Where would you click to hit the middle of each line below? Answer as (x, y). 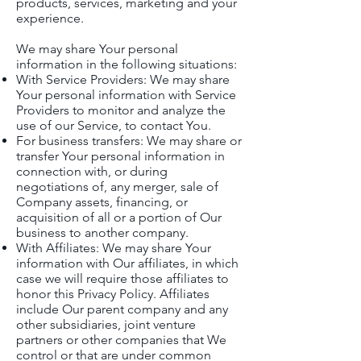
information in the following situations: (127, 64)
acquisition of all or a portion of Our (119, 217)
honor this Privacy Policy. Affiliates (113, 294)
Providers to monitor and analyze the (121, 110)
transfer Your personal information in (120, 156)
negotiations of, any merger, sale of (117, 187)
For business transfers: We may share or (129, 141)
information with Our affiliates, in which (127, 263)
